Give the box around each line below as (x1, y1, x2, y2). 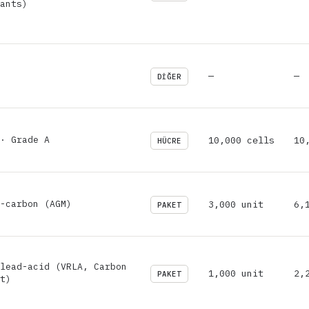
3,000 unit (208, 197, 263, 210)
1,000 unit (208, 266, 263, 279)
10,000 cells (208, 133, 275, 146)
